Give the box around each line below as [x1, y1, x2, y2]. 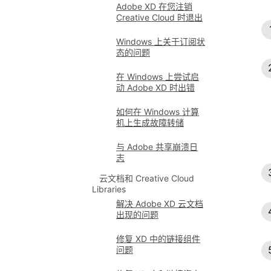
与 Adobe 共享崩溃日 [116, 142, 198, 152]
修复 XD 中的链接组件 [116, 233, 200, 244]
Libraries [92, 184, 126, 194]
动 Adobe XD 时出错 [116, 82, 195, 93]
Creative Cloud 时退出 [116, 12, 203, 22]
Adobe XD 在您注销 [116, 1, 192, 11]
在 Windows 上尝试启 [116, 71, 199, 82]
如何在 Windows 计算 [116, 106, 199, 117]
